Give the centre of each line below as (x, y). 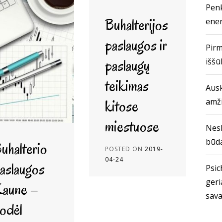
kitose (121, 106)
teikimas (127, 85)
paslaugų (127, 65)
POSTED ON (125, 149)
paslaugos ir (136, 45)
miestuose (132, 126)
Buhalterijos (136, 25)
